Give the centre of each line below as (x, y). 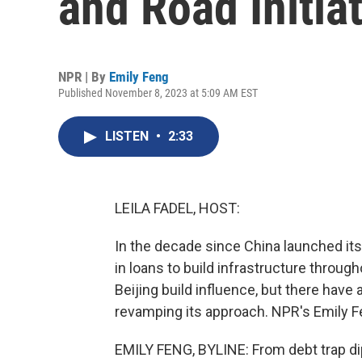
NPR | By (84, 77)
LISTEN (128, 136)
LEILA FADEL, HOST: (177, 208)
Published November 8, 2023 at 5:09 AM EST (158, 93)
